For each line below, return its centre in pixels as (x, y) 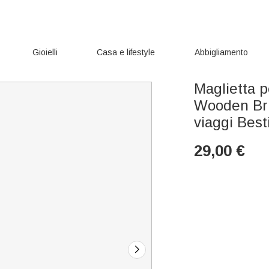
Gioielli (45, 52)
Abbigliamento (222, 52)
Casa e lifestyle (126, 52)
